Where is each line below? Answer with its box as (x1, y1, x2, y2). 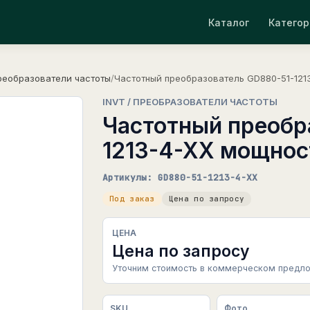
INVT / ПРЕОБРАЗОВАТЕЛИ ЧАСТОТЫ (102, 96, 277, 107)
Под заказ (109, 194, 155, 203)
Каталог (208, 16, 249, 28)
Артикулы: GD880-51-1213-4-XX (102, 172, 257, 183)
